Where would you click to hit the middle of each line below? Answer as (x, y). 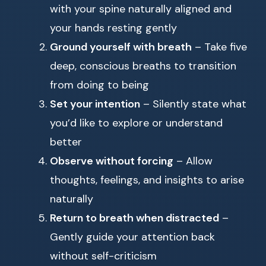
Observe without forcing (112, 161)
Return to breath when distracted (134, 218)
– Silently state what (193, 104)
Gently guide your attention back (132, 237)
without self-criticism (103, 256)
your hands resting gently (113, 28)
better (66, 142)
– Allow (193, 161)
